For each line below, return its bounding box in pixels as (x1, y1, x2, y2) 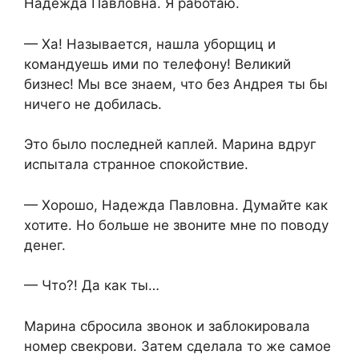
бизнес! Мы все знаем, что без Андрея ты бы (24, 75, 328, 92)
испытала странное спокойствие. (24, 156, 248, 173)
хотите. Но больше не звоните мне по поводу (24, 216, 329, 233)
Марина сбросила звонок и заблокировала (24, 317, 310, 334)
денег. (24, 236, 66, 253)
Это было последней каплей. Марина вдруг (24, 136, 317, 153)
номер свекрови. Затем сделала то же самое (24, 337, 331, 354)
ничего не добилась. (24, 95, 162, 112)
